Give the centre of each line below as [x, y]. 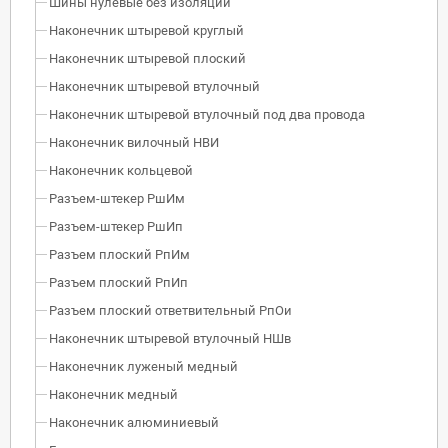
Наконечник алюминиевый [134, 422]
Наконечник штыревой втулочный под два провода [207, 114]
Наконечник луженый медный [143, 366]
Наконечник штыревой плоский [147, 58]
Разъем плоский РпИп [118, 282]
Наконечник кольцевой [121, 170]
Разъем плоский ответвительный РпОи [170, 310]
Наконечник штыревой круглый [146, 30]
